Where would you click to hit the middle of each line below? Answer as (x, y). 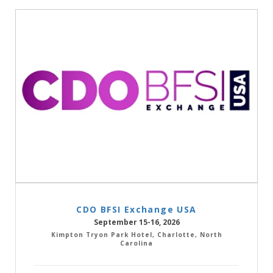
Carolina (136, 243)
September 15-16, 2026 (136, 222)
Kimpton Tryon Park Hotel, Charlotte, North (136, 234)
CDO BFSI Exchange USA (136, 209)
